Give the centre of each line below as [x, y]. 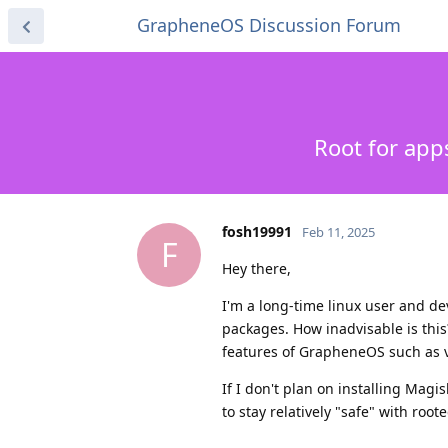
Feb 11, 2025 [338, 231]
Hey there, [256, 268]
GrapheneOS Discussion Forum [269, 25]
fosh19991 [257, 231]
